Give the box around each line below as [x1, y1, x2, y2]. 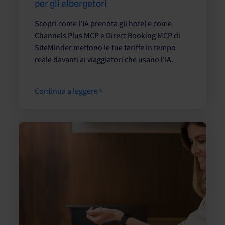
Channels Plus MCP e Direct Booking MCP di [35, 30, 180, 41]
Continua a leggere [35, 85, 99, 97]
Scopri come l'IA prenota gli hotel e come [35, 18, 172, 29]
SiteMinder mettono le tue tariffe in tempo [35, 42, 176, 53]
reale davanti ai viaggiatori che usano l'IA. [35, 54, 173, 65]
